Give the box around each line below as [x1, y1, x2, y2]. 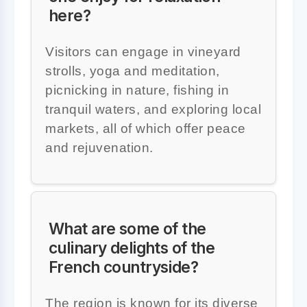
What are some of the [49, 219, 206, 238]
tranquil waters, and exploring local [45, 101, 261, 116]
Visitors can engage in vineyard [45, 44, 241, 59]
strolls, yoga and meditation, [45, 63, 220, 78]
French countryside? [49, 257, 199, 276]
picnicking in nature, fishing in [45, 82, 229, 97]
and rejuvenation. [45, 140, 153, 155]
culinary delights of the [49, 238, 215, 257]
